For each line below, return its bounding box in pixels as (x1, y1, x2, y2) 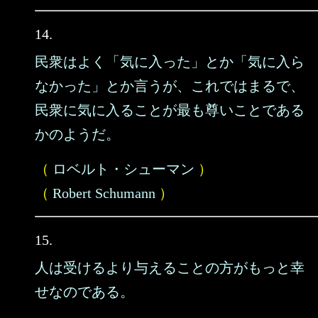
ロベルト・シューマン (53, 161, 194, 177)
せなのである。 (35, 284, 134, 300)
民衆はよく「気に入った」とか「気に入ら (35, 54, 305, 70)
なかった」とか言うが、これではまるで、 (35, 78, 305, 94)
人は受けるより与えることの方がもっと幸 (35, 260, 305, 275)
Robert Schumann (53, 185, 155, 201)
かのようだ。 (35, 126, 120, 142)
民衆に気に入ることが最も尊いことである (35, 102, 305, 118)
